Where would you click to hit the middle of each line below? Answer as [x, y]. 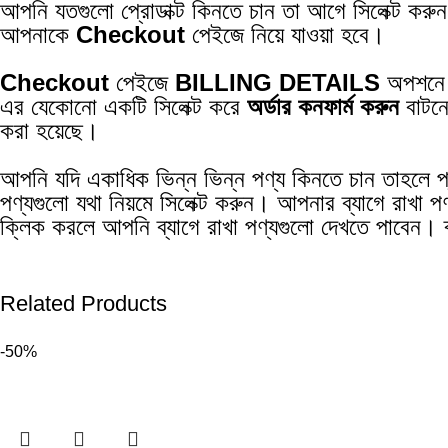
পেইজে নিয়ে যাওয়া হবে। [285, 34]
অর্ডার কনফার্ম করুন [323, 106]
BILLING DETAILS [278, 82]
